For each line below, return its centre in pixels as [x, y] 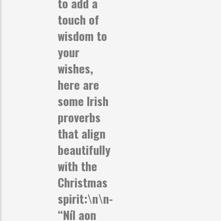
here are [78, 84]
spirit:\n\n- [85, 198]
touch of [78, 19]
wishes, [75, 68]
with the [77, 166]
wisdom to [82, 35]
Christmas [83, 182]
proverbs [79, 117]
